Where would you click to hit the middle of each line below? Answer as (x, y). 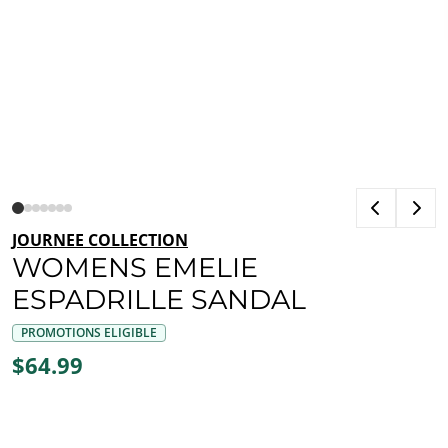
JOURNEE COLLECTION (100, 240)
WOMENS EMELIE (135, 267)
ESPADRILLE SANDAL (159, 299)
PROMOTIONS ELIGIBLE (89, 332)
